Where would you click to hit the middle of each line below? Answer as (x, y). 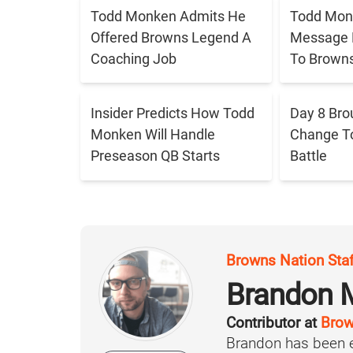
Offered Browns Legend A (171, 37)
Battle (308, 156)
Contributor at (273, 323)
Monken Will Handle (152, 135)
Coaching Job (133, 58)
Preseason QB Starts (155, 156)
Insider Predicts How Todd (172, 113)
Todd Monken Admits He (168, 16)
